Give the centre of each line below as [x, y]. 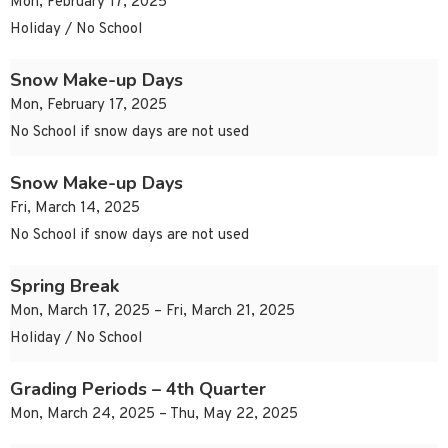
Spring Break [64, 286]
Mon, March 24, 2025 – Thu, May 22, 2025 [154, 415]
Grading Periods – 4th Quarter [138, 389]
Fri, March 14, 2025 [75, 209]
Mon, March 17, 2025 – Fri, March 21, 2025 [152, 312]
